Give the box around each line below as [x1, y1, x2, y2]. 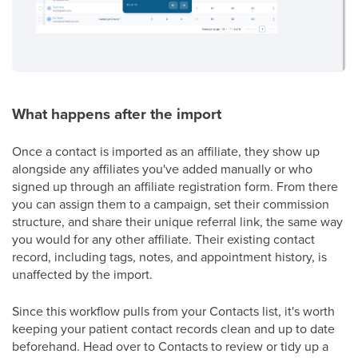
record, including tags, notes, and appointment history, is [12, 247, 327, 265]
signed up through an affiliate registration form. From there [12, 177, 338, 195]
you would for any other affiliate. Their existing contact [12, 229, 315, 248]
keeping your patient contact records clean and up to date [12, 319, 335, 337]
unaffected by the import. [12, 265, 153, 283]
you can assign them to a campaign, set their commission [12, 194, 329, 213]
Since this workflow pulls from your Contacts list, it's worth [12, 301, 335, 320]
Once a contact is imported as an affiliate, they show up [12, 141, 320, 160]
